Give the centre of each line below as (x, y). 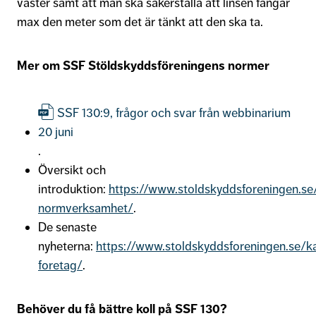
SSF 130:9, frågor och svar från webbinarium (174, 113)
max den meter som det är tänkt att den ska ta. (141, 22)
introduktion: (73, 189)
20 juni (56, 132)
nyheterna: (67, 246)
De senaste (67, 227)
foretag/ (60, 265)
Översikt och (72, 170)
